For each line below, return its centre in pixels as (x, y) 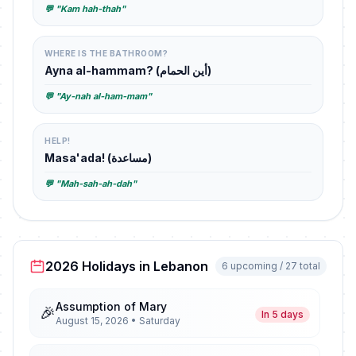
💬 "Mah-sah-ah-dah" (91, 184)
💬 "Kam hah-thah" (85, 9)
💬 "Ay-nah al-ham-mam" (98, 96)
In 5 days (282, 314)
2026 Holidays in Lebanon (127, 266)
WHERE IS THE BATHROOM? (106, 53)
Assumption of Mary (111, 306)
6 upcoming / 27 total (271, 266)
